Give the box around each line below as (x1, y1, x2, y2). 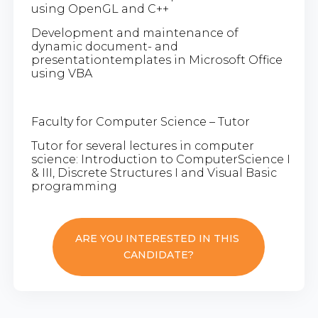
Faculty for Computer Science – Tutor (31, 114, 250, 128)
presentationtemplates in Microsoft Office (31, 53, 283, 67)
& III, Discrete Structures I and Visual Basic (31, 165, 277, 180)
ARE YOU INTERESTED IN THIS (75, 231, 243, 245)
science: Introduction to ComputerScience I (31, 152, 290, 166)
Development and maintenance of (31, 26, 238, 40)
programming (31, 179, 117, 193)
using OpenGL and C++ (31, 1, 169, 16)
